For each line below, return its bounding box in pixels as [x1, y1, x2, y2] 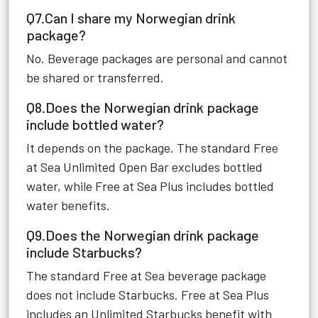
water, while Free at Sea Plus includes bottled [26, 178, 274, 194]
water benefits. [26, 197, 110, 213]
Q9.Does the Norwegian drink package [26, 226, 259, 243]
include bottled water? [26, 116, 164, 133]
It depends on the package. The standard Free [26, 140, 278, 155]
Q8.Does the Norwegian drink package [26, 99, 259, 116]
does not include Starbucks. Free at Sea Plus [26, 287, 269, 302]
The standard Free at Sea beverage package [26, 268, 266, 283]
